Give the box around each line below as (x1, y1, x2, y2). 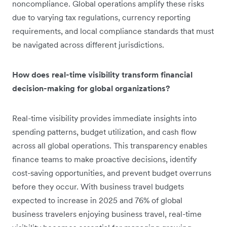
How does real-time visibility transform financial (12, 69, 193, 80)
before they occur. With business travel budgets (12, 181, 184, 192)
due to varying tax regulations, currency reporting (12, 12, 191, 22)
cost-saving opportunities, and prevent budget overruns (12, 167, 211, 178)
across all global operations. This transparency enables (12, 140, 207, 150)
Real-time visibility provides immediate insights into (12, 112, 197, 123)
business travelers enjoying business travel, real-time (12, 208, 202, 219)
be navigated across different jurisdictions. (12, 39, 164, 50)
